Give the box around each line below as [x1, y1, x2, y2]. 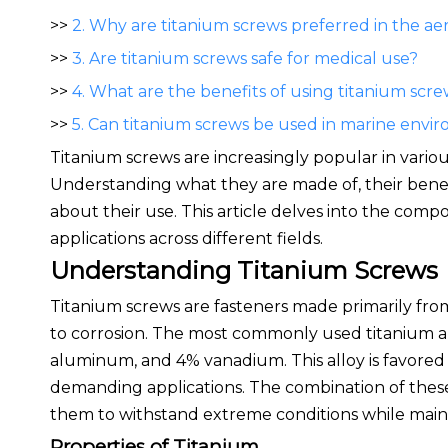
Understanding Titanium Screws [50, 256, 438, 285]
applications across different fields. [50, 229, 323, 248]
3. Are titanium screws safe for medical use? [72, 49, 418, 68]
